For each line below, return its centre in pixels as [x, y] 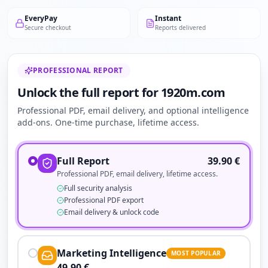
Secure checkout [48, 28]
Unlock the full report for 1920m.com [121, 92]
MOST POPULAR [196, 253]
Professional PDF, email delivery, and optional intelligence [133, 110]
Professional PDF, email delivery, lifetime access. [137, 174]
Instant [168, 18]
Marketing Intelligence [112, 253]
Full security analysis [98, 188]
